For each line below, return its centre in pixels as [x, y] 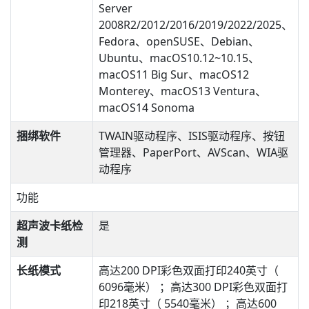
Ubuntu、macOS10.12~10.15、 [179, 58]
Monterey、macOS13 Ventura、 [182, 91]
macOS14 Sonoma [147, 108]
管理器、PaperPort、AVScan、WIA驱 [193, 152]
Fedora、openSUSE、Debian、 [179, 41]
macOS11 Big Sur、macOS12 [174, 74]
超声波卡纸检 [50, 226]
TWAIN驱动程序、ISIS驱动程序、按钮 [192, 136]
